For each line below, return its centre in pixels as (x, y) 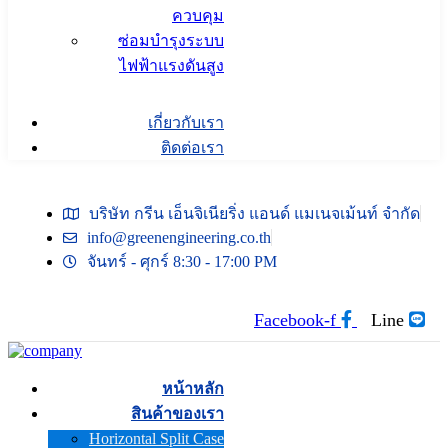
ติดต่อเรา (192, 147)
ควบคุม (198, 15)
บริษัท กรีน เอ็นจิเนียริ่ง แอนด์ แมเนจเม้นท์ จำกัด (254, 213)
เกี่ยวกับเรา (186, 122)
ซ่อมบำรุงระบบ (171, 40)
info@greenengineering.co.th (179, 237)
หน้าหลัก (193, 388)
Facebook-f (295, 320)
